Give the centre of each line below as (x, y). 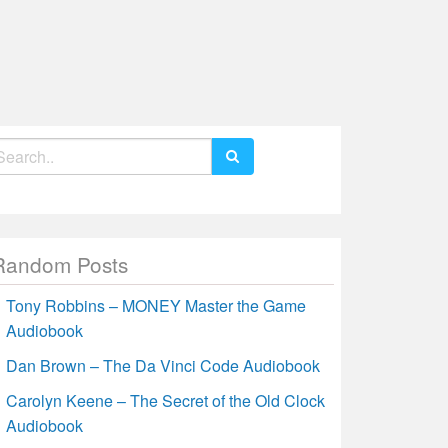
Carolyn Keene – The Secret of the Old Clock (166, 400)
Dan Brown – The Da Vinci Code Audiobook (163, 365)
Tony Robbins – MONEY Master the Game (156, 305)
